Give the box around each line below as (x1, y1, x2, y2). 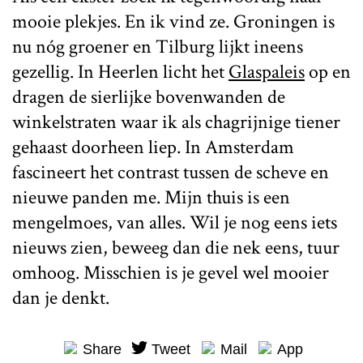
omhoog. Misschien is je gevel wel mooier (12, 259, 329, 285)
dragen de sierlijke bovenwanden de (12, 83, 285, 109)
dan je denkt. (12, 284, 109, 310)
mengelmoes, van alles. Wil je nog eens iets (12, 209, 337, 235)
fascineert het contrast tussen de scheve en (12, 159, 329, 185)
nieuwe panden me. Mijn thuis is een (12, 184, 290, 210)
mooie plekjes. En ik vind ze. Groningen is (12, 8, 335, 34)
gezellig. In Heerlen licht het (12, 58, 228, 84)
